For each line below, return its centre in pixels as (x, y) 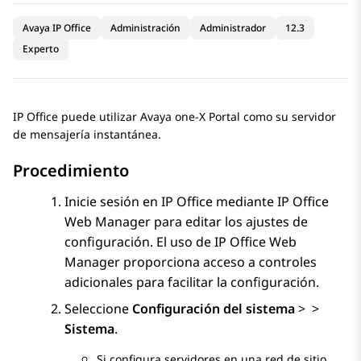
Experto (41, 49)
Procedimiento (71, 171)
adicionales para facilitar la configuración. (192, 282)
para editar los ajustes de (229, 222)
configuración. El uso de (139, 242)
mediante (245, 202)
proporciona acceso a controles (218, 262)
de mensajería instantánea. (87, 135)
